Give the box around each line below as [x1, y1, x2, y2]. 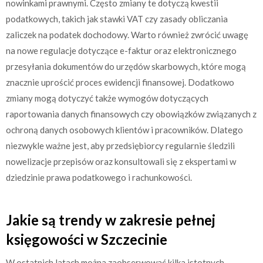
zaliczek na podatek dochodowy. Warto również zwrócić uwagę [6, 29, 248, 40]
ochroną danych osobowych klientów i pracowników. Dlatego [6, 124, 243, 135]
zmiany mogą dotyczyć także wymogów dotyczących [6, 92, 208, 103]
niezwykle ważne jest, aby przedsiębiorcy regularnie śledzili [6, 140, 235, 151]
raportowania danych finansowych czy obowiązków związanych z [6, 108, 257, 119]
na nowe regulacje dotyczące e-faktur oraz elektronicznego [6, 45, 237, 56]
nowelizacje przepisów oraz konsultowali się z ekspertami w [6, 156, 236, 167]
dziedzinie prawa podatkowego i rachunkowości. [6, 171, 192, 183]
